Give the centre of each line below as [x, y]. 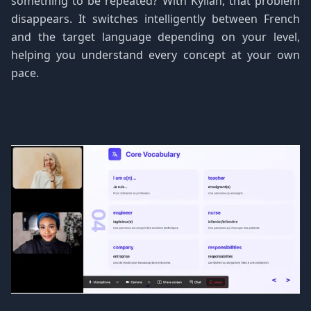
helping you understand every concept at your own [155, 55]
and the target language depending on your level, [155, 37]
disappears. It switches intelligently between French [155, 19]
